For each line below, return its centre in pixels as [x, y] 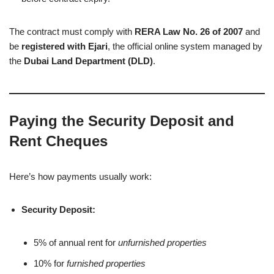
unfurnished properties [162, 242]
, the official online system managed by [185, 46]
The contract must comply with [72, 31]
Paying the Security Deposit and [122, 120]
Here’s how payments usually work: [80, 176]
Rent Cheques [58, 141]
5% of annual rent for [76, 242]
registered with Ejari [65, 46]
